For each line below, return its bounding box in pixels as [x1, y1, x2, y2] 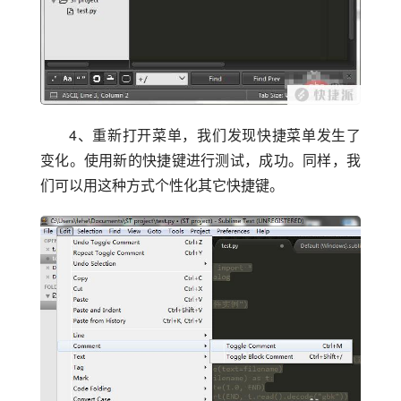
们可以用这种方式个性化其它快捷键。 [40, 174, 284, 195]
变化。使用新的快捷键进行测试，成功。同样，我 [40, 149, 361, 170]
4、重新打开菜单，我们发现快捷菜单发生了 [69, 124, 361, 145]
